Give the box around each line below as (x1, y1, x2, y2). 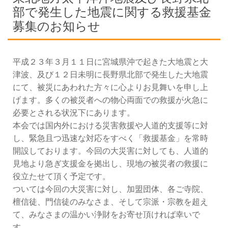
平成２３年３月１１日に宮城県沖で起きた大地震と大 (13, 58, 208, 66)
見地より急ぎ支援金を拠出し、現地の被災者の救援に (13, 159, 208, 168)
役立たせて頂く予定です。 (13, 172, 110, 181)
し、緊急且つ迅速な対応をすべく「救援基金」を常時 (13, 134, 208, 142)
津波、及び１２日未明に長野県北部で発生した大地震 (13, 70, 208, 79)
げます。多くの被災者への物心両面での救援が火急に (13, 96, 208, 104)
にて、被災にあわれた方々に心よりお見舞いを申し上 (13, 83, 208, 92)
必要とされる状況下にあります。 (13, 108, 135, 117)
